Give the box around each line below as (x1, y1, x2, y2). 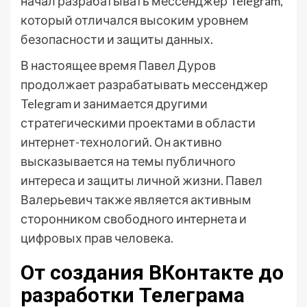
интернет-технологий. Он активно (21, 134, 222, 149)
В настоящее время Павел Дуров (21, 58, 216, 73)
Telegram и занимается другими (21, 96, 208, 111)
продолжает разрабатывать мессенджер (21, 77, 268, 92)
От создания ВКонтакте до (21, 260, 284, 284)
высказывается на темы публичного (21, 153, 236, 169)
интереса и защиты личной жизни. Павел (21, 173, 262, 188)
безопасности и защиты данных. (21, 32, 213, 47)
